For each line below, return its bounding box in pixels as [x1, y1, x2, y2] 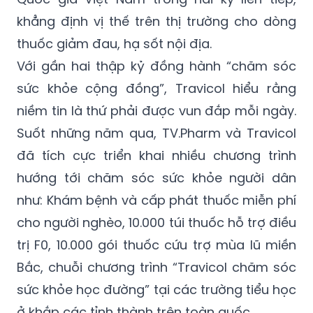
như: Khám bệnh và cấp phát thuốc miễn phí [17, 191, 296, 210]
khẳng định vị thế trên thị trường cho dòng [17, 13, 296, 31]
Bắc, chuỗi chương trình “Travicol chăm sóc [17, 259, 296, 277]
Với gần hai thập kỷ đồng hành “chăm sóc [17, 57, 296, 75]
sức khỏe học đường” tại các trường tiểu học [17, 281, 296, 299]
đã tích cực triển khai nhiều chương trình [17, 147, 296, 165]
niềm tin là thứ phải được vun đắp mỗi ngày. [17, 102, 296, 120]
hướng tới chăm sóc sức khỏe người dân [17, 169, 296, 187]
